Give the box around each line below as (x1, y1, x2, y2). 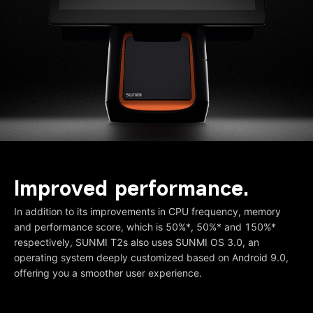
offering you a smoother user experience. (14, 267, 202, 279)
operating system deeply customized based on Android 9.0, (14, 252, 289, 263)
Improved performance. (14, 175, 249, 201)
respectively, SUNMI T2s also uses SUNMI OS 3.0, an (14, 236, 259, 248)
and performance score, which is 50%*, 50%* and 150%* (14, 221, 276, 233)
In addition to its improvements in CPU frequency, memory (14, 205, 281, 217)
